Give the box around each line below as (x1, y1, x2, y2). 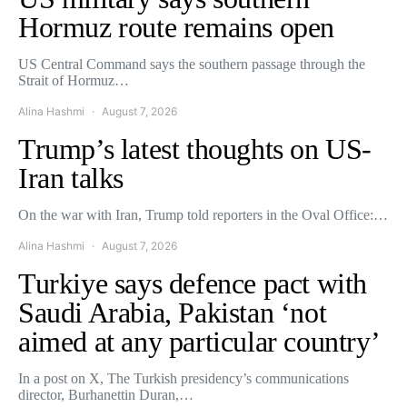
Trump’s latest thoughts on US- (18, 132, 372, 165)
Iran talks (18, 161, 124, 194)
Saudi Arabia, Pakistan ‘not (18, 295, 327, 329)
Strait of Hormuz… (18, 72, 129, 88)
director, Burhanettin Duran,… (18, 386, 194, 402)
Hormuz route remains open (18, 10, 335, 44)
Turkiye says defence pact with (18, 266, 368, 300)
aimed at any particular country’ (18, 324, 381, 358)
